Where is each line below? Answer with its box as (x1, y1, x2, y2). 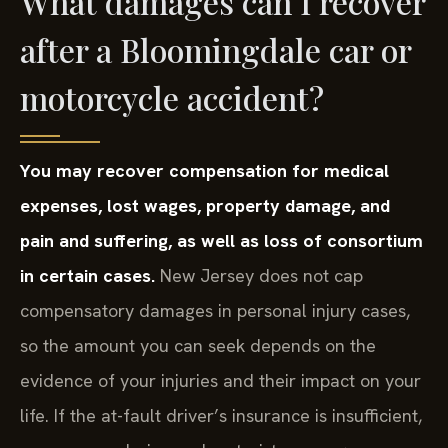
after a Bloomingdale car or (20, 27, 411, 71)
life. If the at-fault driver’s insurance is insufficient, (20, 403, 422, 427)
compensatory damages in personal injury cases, (20, 298, 410, 322)
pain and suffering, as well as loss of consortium (20, 228, 423, 252)
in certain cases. (20, 263, 155, 287)
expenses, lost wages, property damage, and (20, 193, 390, 217)
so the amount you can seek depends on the (20, 333, 376, 357)
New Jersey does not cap (155, 263, 363, 287)
